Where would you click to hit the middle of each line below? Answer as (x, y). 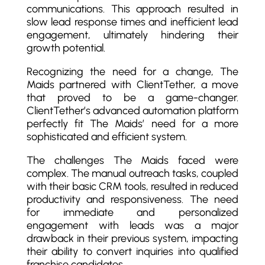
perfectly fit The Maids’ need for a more (132, 124)
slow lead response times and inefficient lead (132, 22)
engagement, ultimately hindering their (132, 35)
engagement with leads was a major (132, 225)
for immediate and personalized (132, 212)
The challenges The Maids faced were (132, 160)
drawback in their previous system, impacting (132, 238)
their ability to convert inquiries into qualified (132, 251)
